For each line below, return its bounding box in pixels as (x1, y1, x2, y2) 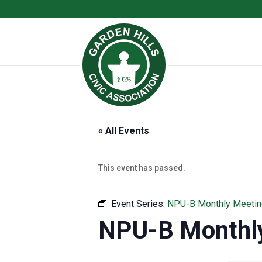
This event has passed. (98, 163, 185, 173)
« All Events (98, 125, 149, 136)
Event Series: (111, 198, 167, 209)
